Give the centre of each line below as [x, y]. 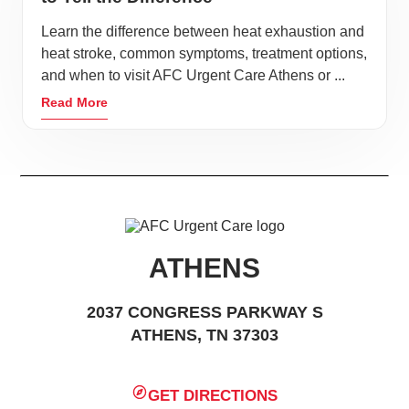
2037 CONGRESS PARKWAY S [204, 312]
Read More [74, 102]
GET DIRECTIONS [213, 395]
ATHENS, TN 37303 [204, 335]
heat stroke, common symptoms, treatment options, [204, 53]
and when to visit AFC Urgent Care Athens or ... [193, 75]
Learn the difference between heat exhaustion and [203, 31]
